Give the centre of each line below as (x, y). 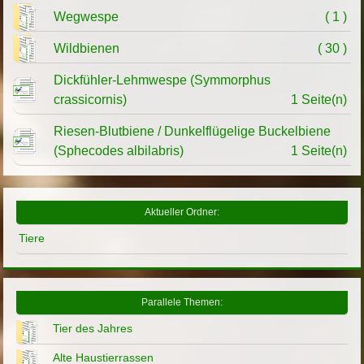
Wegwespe (87, 17)
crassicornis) (91, 100)
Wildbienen (87, 49)
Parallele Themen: (182, 303)
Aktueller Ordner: (182, 212)
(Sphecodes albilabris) (119, 151)
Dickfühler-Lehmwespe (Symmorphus (162, 80)
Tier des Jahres (93, 329)
